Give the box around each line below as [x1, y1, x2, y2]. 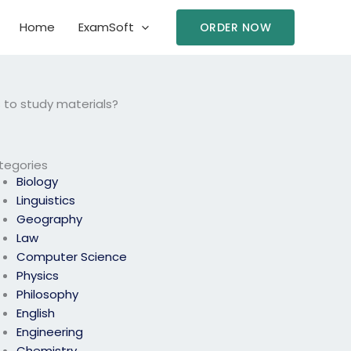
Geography [16, 211, 83, 228]
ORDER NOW [199, 20, 271, 35]
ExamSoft [78, 19, 134, 35]
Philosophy [16, 286, 79, 303]
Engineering [16, 324, 84, 341]
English [16, 305, 56, 322]
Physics [16, 267, 60, 284]
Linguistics [16, 192, 76, 209]
